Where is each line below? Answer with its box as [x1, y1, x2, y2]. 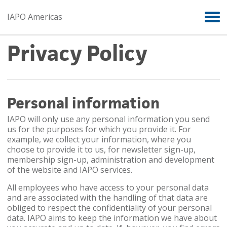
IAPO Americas [7, 11, 62, 22]
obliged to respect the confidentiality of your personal [7, 202, 212, 213]
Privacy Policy [7, 39, 147, 67]
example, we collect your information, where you [7, 133, 191, 145]
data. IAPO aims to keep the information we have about [7, 212, 217, 223]
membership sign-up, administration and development [7, 154, 214, 165]
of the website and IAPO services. [7, 164, 134, 175]
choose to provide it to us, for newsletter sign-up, [7, 143, 196, 155]
